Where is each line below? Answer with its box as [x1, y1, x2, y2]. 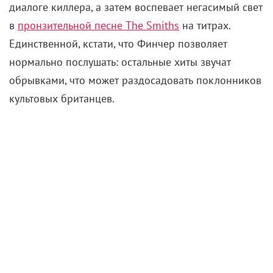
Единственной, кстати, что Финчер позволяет [9, 37, 227, 51]
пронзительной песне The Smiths [18, 18, 179, 33]
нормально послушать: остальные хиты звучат [9, 55, 231, 69]
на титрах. [179, 18, 230, 33]
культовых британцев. [9, 91, 115, 106]
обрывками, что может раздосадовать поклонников [9, 73, 261, 88]
